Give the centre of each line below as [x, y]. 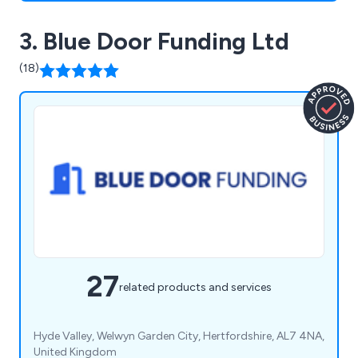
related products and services [195, 287]
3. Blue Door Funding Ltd [154, 42]
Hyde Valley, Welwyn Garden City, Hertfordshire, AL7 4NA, [179, 336]
